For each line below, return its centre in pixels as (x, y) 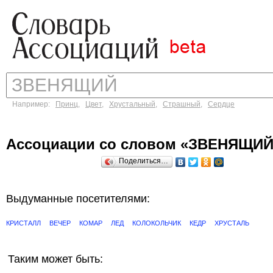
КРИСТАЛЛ (23, 223)
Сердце (221, 104)
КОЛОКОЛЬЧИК (157, 223)
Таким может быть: (55, 259)
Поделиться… (144, 161)
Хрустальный (132, 104)
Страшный (182, 104)
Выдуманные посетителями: (78, 199)
